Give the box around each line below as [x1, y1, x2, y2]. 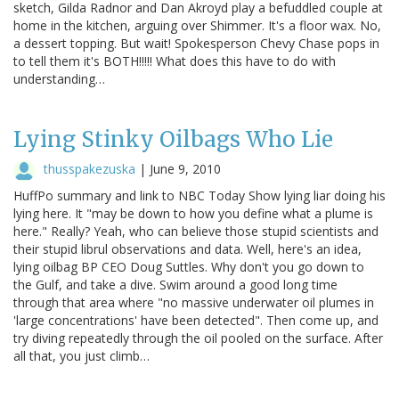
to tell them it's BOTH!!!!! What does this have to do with [13, 52, 336, 69]
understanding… [13, 69, 105, 87]
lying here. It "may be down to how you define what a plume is [13, 204, 373, 222]
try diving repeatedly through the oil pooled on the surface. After [13, 329, 383, 346]
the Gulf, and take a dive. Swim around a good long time [13, 275, 338, 293]
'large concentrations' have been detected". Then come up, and [13, 311, 379, 329]
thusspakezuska [44, 159, 135, 177]
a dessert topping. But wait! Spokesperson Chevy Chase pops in [13, 34, 379, 52]
